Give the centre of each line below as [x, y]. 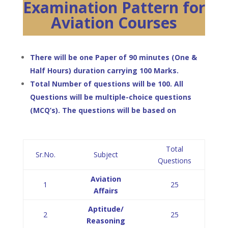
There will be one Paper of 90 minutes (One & [113, 57]
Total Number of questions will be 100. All [106, 84]
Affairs [106, 191]
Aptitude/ [106, 209]
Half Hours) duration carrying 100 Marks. [104, 70]
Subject [106, 154]
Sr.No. [45, 154]
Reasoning [106, 221]
